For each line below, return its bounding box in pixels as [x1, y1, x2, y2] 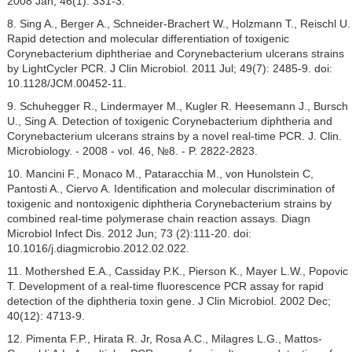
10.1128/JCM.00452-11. [6, 77, 126, 90]
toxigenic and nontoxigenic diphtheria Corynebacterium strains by [6, 197, 332, 211]
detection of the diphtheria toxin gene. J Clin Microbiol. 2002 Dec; [6, 295, 331, 308]
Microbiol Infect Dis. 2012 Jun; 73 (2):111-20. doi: [6, 227, 251, 240]
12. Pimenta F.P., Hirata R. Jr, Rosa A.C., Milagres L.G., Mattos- [6, 332, 322, 346]
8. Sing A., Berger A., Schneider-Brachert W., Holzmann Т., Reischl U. [6, 17, 350, 31]
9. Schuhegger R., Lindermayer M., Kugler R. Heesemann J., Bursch [6, 100, 348, 113]
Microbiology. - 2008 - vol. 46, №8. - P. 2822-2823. [6, 145, 258, 158]
